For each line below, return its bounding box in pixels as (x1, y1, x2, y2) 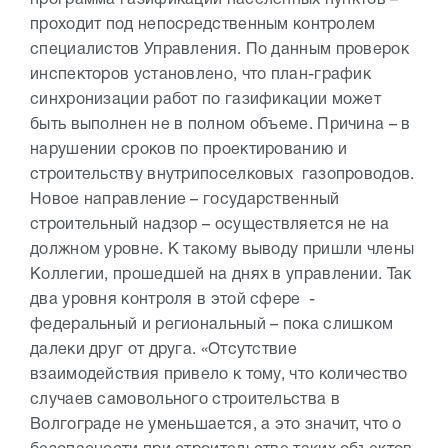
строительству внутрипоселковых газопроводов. (30, 168, 415, 182)
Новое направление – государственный (30, 193, 340, 207)
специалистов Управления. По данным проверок (30, 43, 409, 57)
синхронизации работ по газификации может (30, 93, 381, 107)
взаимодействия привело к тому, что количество (30, 368, 408, 382)
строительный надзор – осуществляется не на (30, 218, 390, 232)
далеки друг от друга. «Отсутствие (30, 343, 297, 357)
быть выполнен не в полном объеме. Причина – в (30, 118, 411, 132)
